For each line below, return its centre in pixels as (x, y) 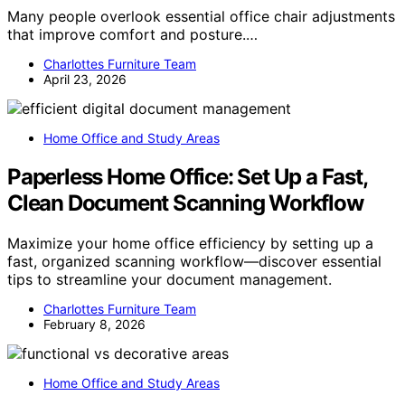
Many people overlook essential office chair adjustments (201, 17)
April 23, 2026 (85, 80)
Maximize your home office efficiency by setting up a (190, 243)
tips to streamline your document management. (170, 279)
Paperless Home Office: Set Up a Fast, (187, 176)
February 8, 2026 (94, 324)
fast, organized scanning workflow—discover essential (194, 261)
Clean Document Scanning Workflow (185, 202)
